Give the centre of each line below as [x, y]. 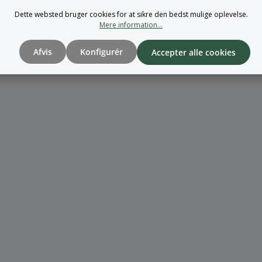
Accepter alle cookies [193, 52]
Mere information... [131, 25]
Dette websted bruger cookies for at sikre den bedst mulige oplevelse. [131, 14]
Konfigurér [101, 52]
